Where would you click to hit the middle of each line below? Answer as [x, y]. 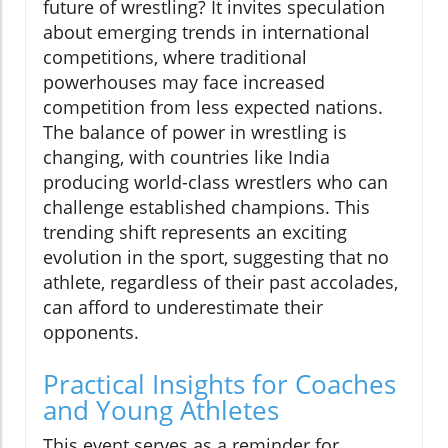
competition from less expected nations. [213, 107]
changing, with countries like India [186, 157]
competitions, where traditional [175, 57]
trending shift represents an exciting [195, 232]
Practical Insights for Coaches [219, 384]
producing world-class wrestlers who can [215, 182]
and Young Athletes [161, 410]
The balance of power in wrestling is [195, 132]
